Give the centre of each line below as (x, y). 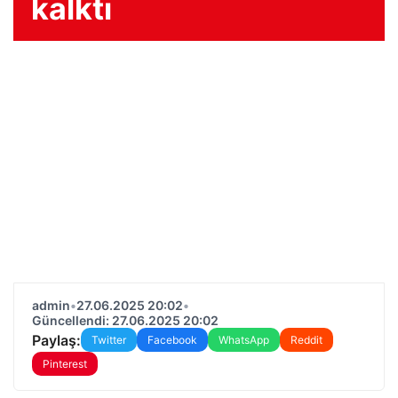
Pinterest (65, 364)
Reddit (306, 340)
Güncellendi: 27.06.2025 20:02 (125, 320)
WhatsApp (244, 340)
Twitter (109, 340)
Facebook (172, 340)
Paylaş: (56, 340)
